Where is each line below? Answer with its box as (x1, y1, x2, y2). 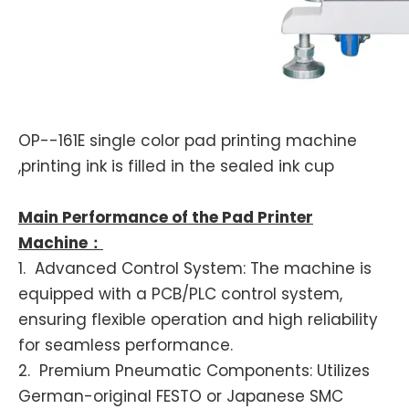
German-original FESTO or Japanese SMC (18, 385, 343, 407)
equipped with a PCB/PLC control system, (18, 283, 342, 305)
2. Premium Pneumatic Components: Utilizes (18, 360, 370, 382)
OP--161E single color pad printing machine (18, 130, 357, 152)
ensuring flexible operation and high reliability (18, 309, 378, 330)
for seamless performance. (18, 334, 233, 356)
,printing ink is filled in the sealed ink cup (18, 155, 334, 177)
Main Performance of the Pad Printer (18, 206, 313, 228)
